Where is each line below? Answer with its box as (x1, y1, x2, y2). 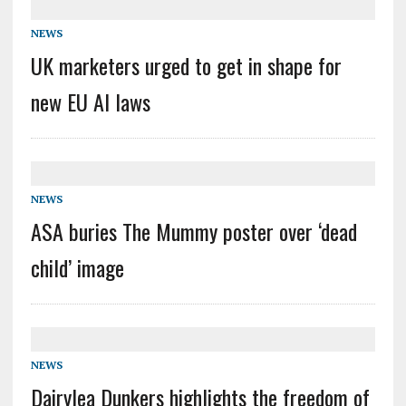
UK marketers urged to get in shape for (30, 49, 342, 82)
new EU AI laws (30, 85, 150, 119)
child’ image (30, 251, 124, 285)
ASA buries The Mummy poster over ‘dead (30, 215, 357, 248)
